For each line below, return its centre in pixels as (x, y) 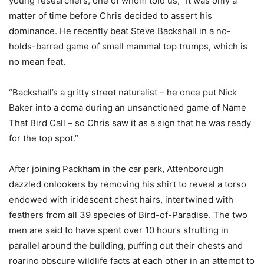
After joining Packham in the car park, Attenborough (116, 169)
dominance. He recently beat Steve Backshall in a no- (120, 31)
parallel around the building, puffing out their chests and (126, 246)
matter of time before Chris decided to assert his (110, 16)
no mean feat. (37, 62)
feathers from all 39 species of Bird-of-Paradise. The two (128, 215)
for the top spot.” (44, 138)
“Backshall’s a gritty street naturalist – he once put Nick (123, 93)
